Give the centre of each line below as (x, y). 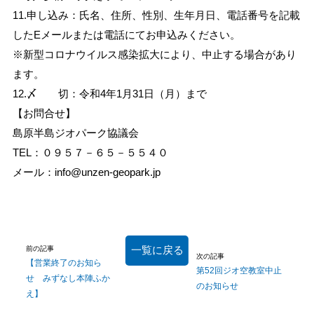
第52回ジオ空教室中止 (239, 270)
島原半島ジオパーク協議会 (75, 133)
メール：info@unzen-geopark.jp (86, 172)
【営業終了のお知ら (64, 262)
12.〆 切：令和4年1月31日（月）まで (109, 94)
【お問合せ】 (44, 114)
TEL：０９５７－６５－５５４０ (90, 153)
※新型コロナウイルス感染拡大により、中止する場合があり (154, 55)
